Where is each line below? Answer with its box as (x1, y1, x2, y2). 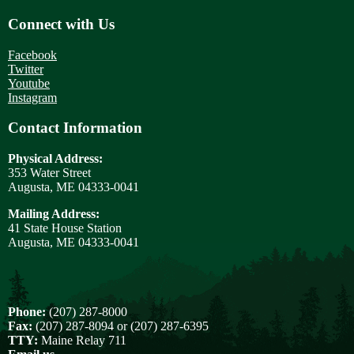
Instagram (8, 90, 57, 104)
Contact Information (8, 119, 142, 137)
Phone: (8, 305, 46, 319)
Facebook (8, 47, 57, 62)
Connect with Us (8, 15, 115, 32)
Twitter (8, 62, 43, 76)
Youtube (8, 76, 50, 90)
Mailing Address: (8, 207, 100, 221)
